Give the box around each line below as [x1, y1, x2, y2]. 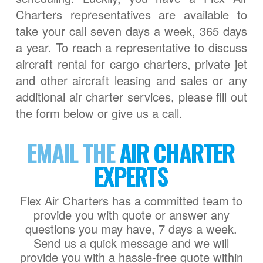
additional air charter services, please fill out [15, 88, 248, 106]
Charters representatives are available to [15, 6, 248, 23]
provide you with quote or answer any [33, 205, 230, 223]
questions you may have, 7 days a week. [25, 220, 238, 237]
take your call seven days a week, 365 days [15, 22, 248, 40]
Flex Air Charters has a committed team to [20, 191, 243, 209]
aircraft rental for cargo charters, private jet [15, 55, 248, 73]
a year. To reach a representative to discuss [15, 39, 248, 56]
